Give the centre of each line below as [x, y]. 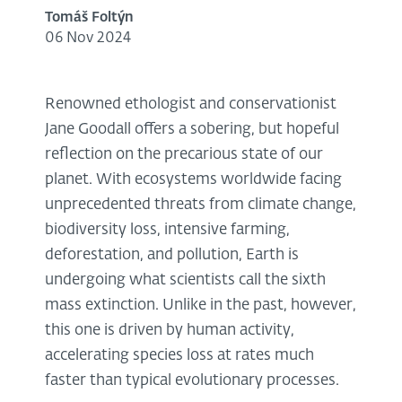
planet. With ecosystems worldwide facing [193, 179]
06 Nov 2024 [88, 38]
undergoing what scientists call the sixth [185, 280]
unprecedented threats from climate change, [201, 205]
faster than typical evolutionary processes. [192, 380]
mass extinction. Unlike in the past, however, [201, 305]
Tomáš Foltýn [89, 17]
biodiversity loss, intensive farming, [167, 230]
